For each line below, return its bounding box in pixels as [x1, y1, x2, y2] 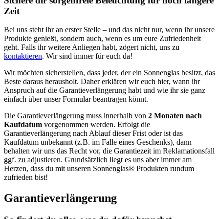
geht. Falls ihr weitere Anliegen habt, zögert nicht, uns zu [4, 43, 179, 52]
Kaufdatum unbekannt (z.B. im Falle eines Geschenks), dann [4, 138, 192, 147]
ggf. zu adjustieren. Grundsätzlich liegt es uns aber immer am [4, 155, 192, 164]
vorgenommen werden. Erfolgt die [44, 120, 150, 129]
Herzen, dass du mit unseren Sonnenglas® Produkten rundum [4, 164, 194, 173]
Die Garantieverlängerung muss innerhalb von [4, 111, 148, 120]
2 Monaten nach [148, 111, 202, 120]
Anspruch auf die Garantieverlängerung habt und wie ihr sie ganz [4, 86, 205, 95]
